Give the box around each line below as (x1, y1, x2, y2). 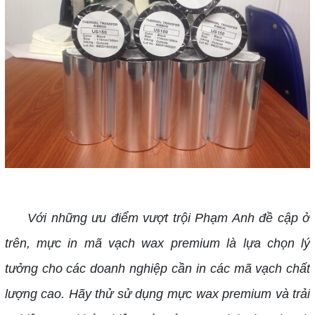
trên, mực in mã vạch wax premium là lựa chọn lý (4, 236, 311, 251)
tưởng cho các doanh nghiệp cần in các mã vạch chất (4, 262, 311, 276)
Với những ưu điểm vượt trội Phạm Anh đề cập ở (4, 211, 311, 226)
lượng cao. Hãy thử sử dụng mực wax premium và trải (4, 287, 311, 302)
